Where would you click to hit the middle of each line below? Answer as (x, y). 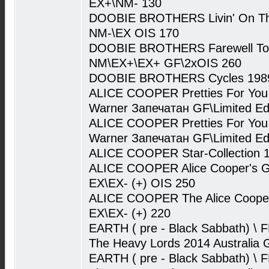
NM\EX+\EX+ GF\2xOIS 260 (165, 63)
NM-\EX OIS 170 (134, 33)
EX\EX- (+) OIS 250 (142, 183)
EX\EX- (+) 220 (130, 213)
